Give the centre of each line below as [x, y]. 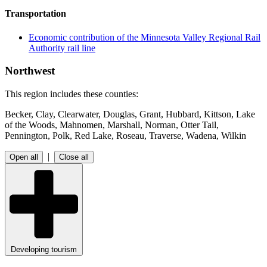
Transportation [35, 14]
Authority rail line [62, 48]
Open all [24, 157]
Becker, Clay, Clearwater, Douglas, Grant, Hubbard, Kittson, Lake [130, 114]
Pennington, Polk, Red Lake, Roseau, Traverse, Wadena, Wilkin [125, 136]
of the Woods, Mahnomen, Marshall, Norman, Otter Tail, [112, 125]
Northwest [30, 71]
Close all [74, 157]
